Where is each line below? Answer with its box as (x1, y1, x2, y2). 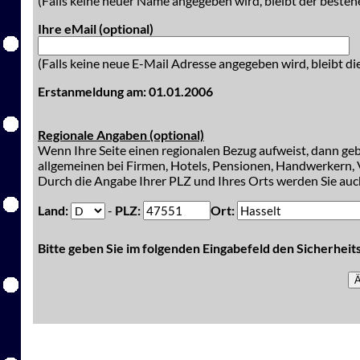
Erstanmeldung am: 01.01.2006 (38, 84, 213, 99)
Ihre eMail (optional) (38, 21, 153, 36)
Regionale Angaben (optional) (38, 127, 204, 142)
